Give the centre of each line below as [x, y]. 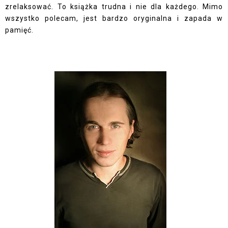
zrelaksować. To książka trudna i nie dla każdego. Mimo [114, 7]
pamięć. [19, 30]
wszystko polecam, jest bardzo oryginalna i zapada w [114, 19]
